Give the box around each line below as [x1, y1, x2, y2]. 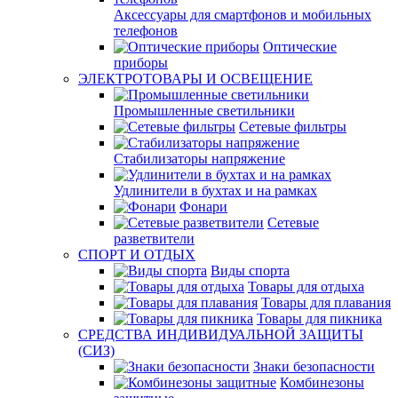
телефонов [114, 23, 178, 38]
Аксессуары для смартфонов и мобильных [114, 7, 371, 22]
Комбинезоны [280, 375, 364, 390]
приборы [114, 55, 168, 70]
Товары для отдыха [248, 279, 364, 294]
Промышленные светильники [114, 103, 295, 118]
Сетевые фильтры [239, 119, 346, 134]
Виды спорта [211, 263, 290, 278]
